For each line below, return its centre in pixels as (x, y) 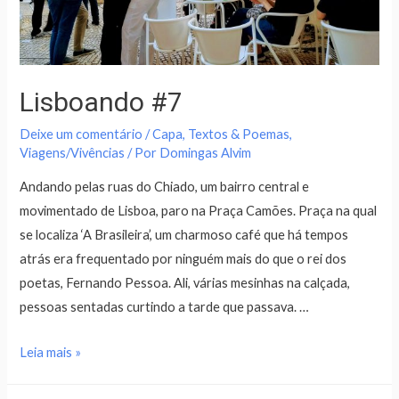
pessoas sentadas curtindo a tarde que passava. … (165, 307)
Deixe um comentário (81, 134)
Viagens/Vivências (73, 152)
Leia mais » (51, 352)
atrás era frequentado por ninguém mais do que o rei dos (183, 259)
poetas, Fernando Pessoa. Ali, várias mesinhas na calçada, (185, 283)
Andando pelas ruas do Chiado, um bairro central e (165, 187)
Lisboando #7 (102, 102)
